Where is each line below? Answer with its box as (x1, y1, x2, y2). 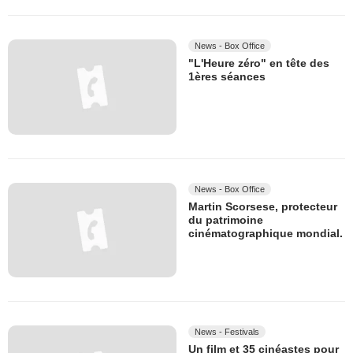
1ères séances (188, 70, 266, 84)
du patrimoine (188, 214, 263, 227)
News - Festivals (195, 327, 259, 337)
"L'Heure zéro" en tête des (188, 57, 329, 70)
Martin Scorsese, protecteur (188, 199, 337, 213)
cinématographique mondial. (188, 227, 343, 240)
